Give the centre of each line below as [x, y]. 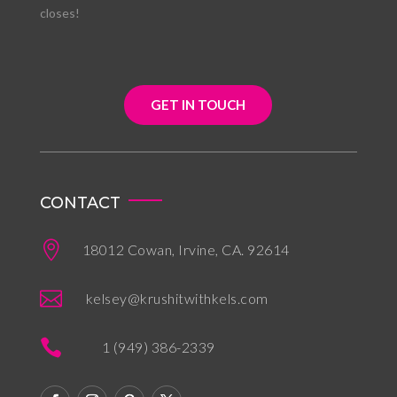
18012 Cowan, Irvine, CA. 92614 [186, 250]
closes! [59, 13]
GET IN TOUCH [198, 105]
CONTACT [80, 203]
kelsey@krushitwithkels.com [177, 299]
